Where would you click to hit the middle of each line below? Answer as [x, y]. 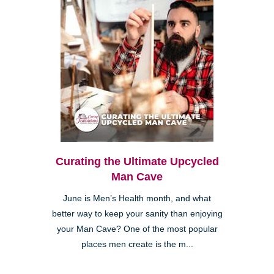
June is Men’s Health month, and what [137, 199]
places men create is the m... [137, 245]
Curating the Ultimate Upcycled [137, 162]
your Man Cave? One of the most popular [137, 229]
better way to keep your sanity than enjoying [137, 214]
